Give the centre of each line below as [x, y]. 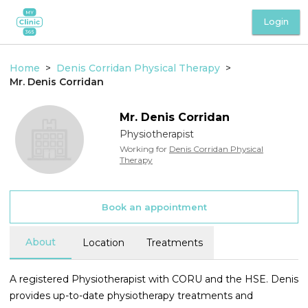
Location [103, 242]
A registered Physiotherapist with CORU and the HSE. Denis [154, 279]
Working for [143, 149]
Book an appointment [154, 207]
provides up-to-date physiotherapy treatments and [131, 296]
